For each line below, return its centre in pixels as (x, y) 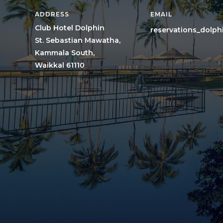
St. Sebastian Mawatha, (78, 41)
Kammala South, (65, 53)
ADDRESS (52, 14)
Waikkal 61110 (60, 65)
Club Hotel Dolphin (70, 28)
